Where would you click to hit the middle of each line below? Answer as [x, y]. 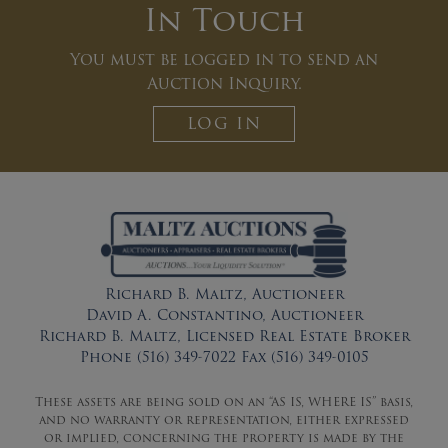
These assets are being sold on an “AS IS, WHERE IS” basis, [224, 401]
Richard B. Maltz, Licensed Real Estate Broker [224, 335]
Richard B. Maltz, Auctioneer [224, 293]
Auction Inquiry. [224, 83]
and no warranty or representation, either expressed [224, 419]
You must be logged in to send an [224, 59]
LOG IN [224, 123]
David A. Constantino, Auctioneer [224, 314]
